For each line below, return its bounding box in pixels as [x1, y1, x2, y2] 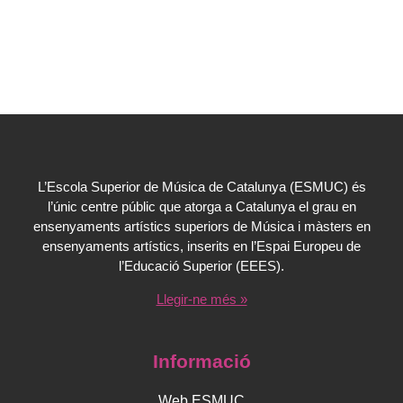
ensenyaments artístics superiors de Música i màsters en [32, 219, 371, 234]
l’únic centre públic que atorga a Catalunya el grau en [47, 199, 356, 214]
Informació [152, 350, 251, 372]
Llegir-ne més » [156, 291, 247, 307]
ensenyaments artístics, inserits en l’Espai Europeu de [42, 238, 361, 254]
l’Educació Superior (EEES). [119, 258, 284, 273]
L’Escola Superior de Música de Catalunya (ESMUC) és [37, 179, 366, 194]
